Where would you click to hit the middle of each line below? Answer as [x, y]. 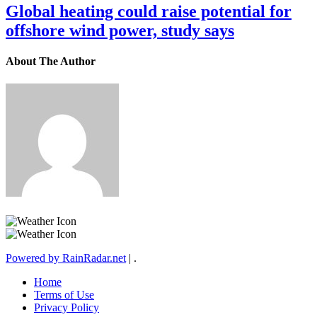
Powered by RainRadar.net [66, 258]
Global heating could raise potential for [149, 12]
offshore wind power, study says [120, 31]
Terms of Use [64, 294]
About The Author [51, 62]
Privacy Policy [67, 307]
